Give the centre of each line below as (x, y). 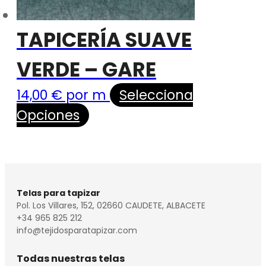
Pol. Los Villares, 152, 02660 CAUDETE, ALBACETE (111, 206)
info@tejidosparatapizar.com (77, 231)
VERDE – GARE (86, 70)
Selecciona (156, 95)
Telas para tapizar (58, 193)
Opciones (48, 115)
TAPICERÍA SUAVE (104, 40)
